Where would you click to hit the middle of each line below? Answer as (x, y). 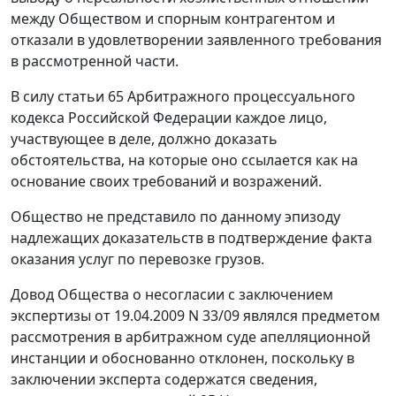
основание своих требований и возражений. (166, 182)
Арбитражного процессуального (240, 97)
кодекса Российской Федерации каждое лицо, (169, 118)
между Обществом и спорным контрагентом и (173, 19)
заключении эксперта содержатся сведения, (164, 380)
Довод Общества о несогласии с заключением (172, 295)
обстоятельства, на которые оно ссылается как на (184, 160)
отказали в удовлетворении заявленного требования (196, 40)
